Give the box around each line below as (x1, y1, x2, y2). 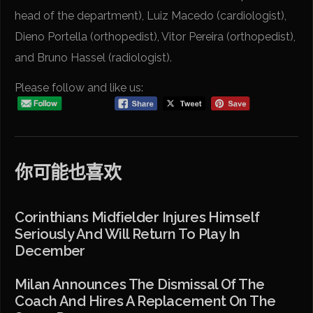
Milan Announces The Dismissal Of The (15, 276, 265, 293)
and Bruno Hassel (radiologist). (15, 50, 173, 64)
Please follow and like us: (15, 80, 144, 94)
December (15, 242, 85, 260)
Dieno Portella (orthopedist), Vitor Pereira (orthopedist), (15, 29, 296, 43)
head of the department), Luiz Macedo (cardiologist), (15, 8, 287, 22)
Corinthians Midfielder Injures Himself (15, 209, 260, 226)
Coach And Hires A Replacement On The (15, 293, 276, 310)
